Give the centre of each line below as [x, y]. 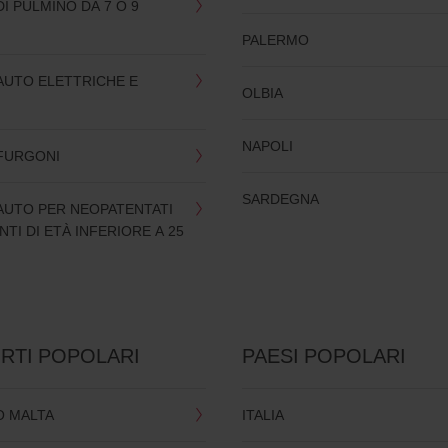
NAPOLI [268, 146]
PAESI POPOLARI [324, 356]
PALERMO [276, 40]
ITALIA [263, 415]
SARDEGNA [281, 199]
